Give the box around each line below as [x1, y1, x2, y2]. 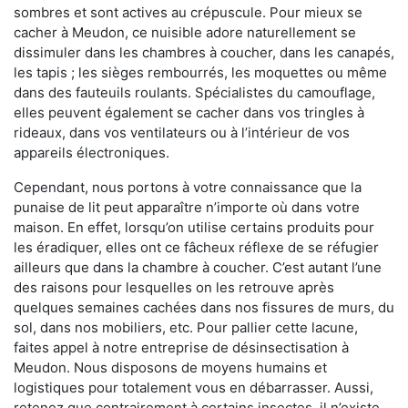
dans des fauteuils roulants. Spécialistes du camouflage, [14, 83, 375, 101]
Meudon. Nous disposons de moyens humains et [14, 358, 327, 376]
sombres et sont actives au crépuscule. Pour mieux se [14, 3, 362, 21]
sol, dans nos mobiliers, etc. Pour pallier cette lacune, [14, 318, 358, 336]
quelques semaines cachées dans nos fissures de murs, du [14, 298, 394, 316]
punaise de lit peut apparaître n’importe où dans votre [14, 198, 360, 216]
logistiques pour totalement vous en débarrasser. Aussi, [14, 378, 373, 396]
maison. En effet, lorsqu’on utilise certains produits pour [14, 218, 374, 236]
